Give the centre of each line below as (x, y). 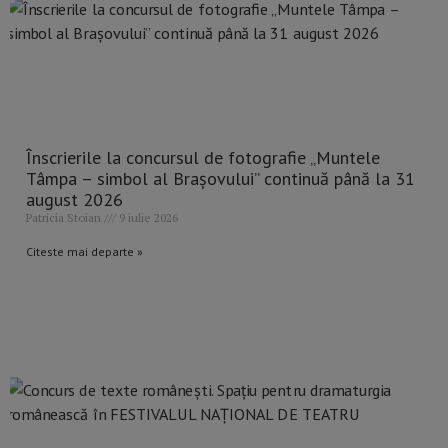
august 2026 (74, 200)
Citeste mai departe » (84, 252)
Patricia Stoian (65, 218)
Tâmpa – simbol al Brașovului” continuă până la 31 (220, 179)
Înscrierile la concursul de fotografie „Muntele (203, 158)
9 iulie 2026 (147, 218)
